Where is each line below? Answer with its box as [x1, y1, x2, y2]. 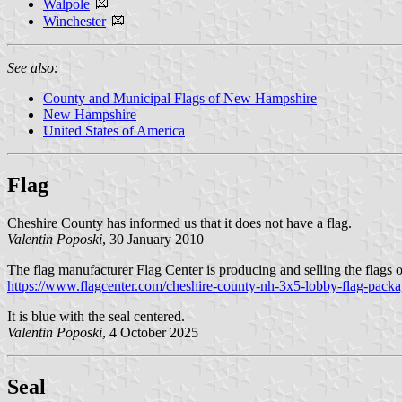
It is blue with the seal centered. [7, 308, 185, 324]
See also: [7, 59, 58, 75]
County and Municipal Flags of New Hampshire [43, 90, 317, 106]
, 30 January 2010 [102, 231, 204, 247]
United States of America [43, 122, 185, 138]
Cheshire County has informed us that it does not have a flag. [7, 214, 352, 231]
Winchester [43, 13, 106, 29]
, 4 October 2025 [102, 324, 198, 340]
